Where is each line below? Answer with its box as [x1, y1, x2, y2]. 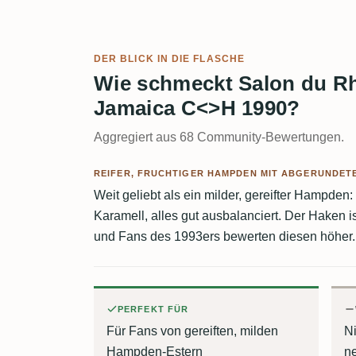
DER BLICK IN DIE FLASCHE [94, 53, 245, 65]
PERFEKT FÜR [118, 304, 189, 315]
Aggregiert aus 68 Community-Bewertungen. [94, 130, 344, 145]
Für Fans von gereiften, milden [106, 324, 278, 339]
